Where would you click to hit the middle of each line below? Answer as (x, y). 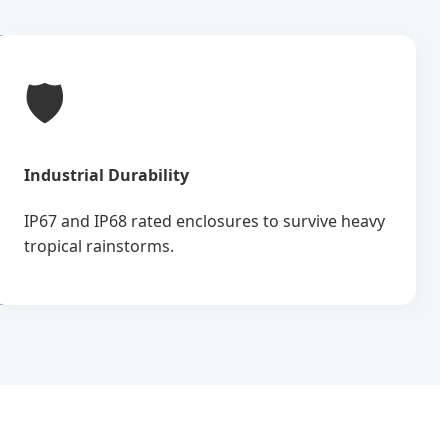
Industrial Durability (107, 174)
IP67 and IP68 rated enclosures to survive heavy (205, 220)
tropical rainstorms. (99, 245)
